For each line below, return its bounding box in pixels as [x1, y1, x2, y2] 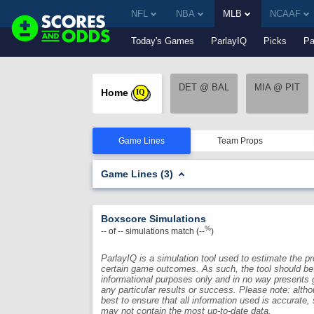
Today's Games [131, 36, 194, 46]
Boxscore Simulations [101, 213, 206, 224]
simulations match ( [123, 226, 199, 236]
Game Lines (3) [101, 168, 176, 179]
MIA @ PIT [254, 82, 300, 93]
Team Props [217, 136, 263, 146]
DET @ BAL [179, 82, 229, 93]
